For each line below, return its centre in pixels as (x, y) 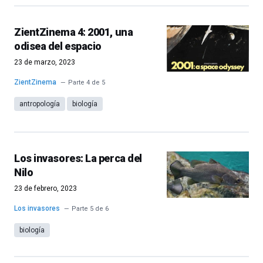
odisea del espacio (58, 46)
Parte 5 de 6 (90, 209)
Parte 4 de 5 (87, 82)
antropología (40, 104)
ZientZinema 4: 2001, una (74, 32)
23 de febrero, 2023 (45, 188)
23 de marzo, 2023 (45, 62)
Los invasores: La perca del (78, 158)
